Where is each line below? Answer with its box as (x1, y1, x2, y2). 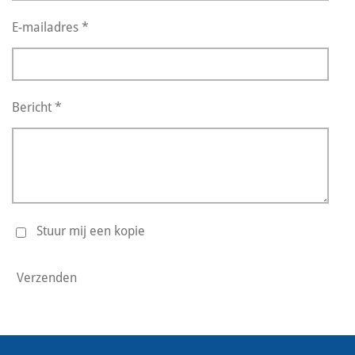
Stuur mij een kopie (36, 223, 145, 239)
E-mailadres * (12, 20, 89, 36)
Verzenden (17, 269, 77, 285)
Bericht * (12, 100, 62, 116)
